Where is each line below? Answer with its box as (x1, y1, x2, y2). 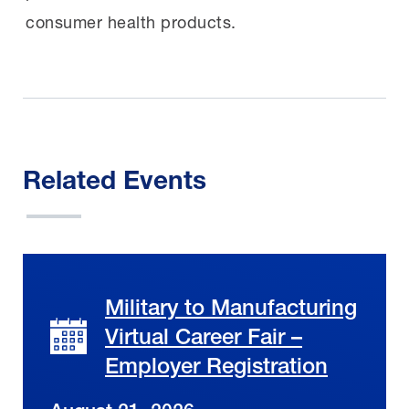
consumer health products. (26, 12, 236, 33)
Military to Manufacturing (105, 294, 357, 320)
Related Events (23, 164, 206, 195)
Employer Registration (105, 352, 328, 379)
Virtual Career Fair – (105, 323, 302, 350)
